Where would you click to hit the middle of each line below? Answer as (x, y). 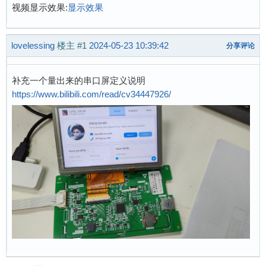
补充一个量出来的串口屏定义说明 (79, 80)
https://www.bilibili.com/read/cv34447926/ (91, 94)
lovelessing (33, 46)
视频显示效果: (40, 7)
